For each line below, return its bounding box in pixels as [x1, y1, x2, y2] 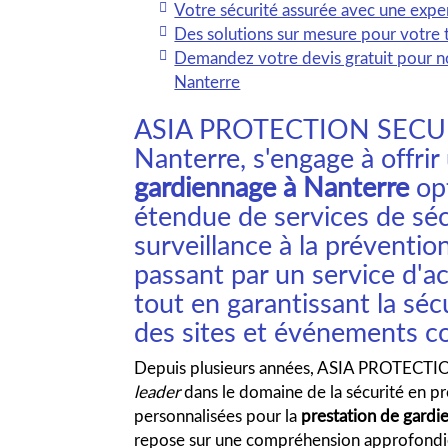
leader [134, 381, 181, 402]
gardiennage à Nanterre [134, 170, 410, 203]
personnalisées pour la [134, 405, 302, 426]
